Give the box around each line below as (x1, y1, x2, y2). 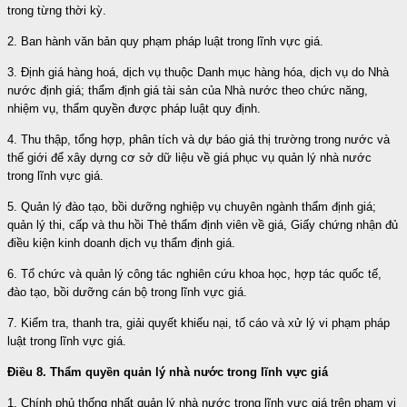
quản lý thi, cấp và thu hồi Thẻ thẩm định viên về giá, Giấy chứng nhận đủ (7, 217, 398, 232)
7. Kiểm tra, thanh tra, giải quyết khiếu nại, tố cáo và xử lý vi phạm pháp (7, 315, 390, 330)
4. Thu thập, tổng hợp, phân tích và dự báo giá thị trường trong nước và (7, 132, 390, 146)
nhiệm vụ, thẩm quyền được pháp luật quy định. (7, 101, 261, 115)
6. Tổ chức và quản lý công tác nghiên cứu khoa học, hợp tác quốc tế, (7, 266, 382, 281)
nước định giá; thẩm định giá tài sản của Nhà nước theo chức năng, (7, 83, 368, 97)
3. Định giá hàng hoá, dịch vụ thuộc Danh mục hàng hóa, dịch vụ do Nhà (7, 65, 389, 79)
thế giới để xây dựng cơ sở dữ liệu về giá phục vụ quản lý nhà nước (7, 150, 372, 164)
